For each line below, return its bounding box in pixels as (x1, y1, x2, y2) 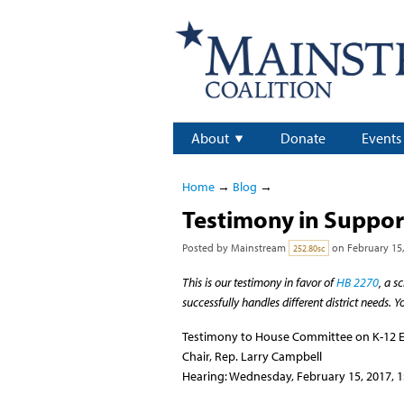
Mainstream (230, 241, 286, 255)
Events (362, 129, 401, 148)
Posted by (181, 241, 231, 255)
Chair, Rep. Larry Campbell (181, 347, 322, 364)
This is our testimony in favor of (181, 274, 336, 291)
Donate (280, 129, 326, 148)
